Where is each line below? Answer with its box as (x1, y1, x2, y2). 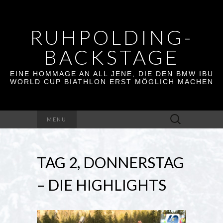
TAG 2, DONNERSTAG (37, 153, 184, 171)
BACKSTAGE (44, 45, 179, 69)
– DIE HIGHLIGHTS (37, 176, 166, 194)
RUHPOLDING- (30, 25, 193, 49)
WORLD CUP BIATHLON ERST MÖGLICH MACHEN (9, 78, 214, 86)
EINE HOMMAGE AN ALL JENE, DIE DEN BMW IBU (9, 70, 214, 78)
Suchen (165, 112, 187, 119)
